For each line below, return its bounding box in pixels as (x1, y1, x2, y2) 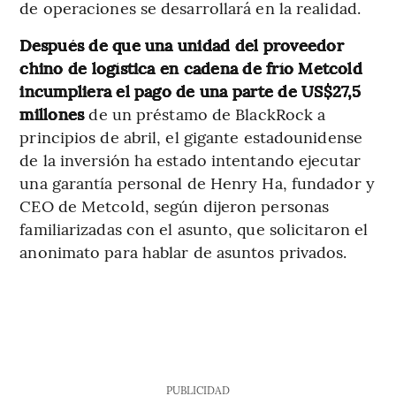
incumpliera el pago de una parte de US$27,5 (19, 79, 362, 102)
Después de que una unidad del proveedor (19, 33, 344, 56)
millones (19, 102, 85, 125)
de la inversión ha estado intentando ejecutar (19, 148, 361, 171)
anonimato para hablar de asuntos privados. (19, 240, 347, 263)
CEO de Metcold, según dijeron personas (19, 194, 330, 217)
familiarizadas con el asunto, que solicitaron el (19, 217, 369, 240)
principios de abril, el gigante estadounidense (19, 125, 362, 148)
